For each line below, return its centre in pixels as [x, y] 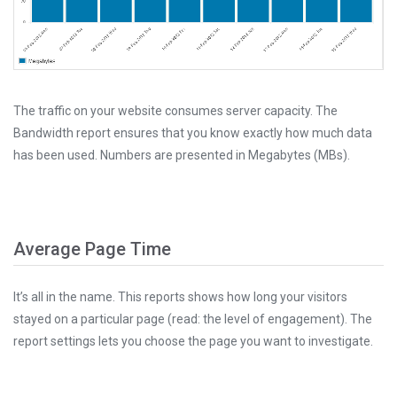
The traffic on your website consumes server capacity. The [175, 111]
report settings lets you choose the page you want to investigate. [193, 342]
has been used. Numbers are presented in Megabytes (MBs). [182, 156]
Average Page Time [92, 249]
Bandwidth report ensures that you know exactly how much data [193, 133]
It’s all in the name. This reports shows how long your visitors [180, 297]
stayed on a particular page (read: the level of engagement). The [193, 319]
